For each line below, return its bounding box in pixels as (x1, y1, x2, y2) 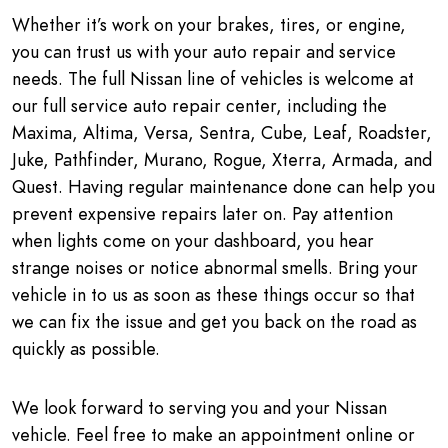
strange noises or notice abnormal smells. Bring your (12, 254, 418, 280)
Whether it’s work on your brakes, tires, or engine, (12, 11, 406, 37)
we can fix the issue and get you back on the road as (12, 308, 417, 334)
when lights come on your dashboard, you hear (12, 227, 374, 253)
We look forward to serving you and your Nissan (12, 394, 387, 420)
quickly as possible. (12, 335, 160, 361)
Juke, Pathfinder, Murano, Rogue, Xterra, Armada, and (12, 146, 432, 172)
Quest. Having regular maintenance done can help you (12, 173, 435, 199)
